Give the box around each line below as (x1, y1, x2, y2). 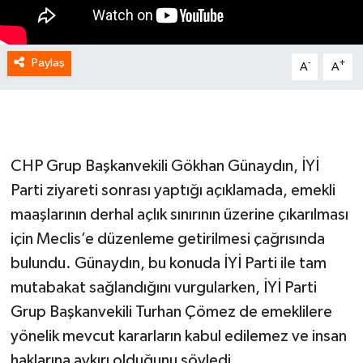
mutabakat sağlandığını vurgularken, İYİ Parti (10, 280, 317, 297)
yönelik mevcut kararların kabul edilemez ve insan (10, 328, 347, 345)
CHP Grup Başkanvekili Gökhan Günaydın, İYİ (10, 158, 319, 175)
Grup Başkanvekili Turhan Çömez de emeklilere (10, 304, 332, 321)
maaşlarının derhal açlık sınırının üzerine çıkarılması (10, 207, 348, 224)
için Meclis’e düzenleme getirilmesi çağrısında (10, 231, 325, 248)
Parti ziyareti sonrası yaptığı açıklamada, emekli (10, 182, 335, 199)
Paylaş (31, 57, 65, 70)
